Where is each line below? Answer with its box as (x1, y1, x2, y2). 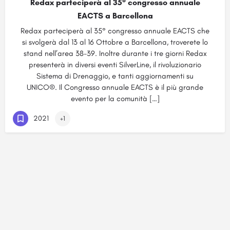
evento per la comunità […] (70, 94, 160, 103)
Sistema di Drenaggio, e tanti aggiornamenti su (36, 71, 194, 81)
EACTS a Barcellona (77, 11, 153, 21)
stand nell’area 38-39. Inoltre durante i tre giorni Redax (23, 49, 207, 58)
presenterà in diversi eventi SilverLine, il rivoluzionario (29, 60, 201, 69)
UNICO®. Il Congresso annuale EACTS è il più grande (27, 83, 203, 92)
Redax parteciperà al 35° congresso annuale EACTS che (21, 26, 209, 35)
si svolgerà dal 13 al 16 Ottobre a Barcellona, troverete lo (22, 37, 208, 47)
